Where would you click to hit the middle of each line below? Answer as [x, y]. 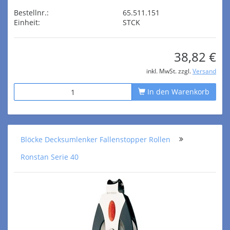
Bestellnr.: [31, 13]
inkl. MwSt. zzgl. [169, 71]
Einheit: [27, 22]
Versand [204, 71]
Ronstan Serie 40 [50, 157]
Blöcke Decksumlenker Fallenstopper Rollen [95, 139]
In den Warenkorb [177, 92]
